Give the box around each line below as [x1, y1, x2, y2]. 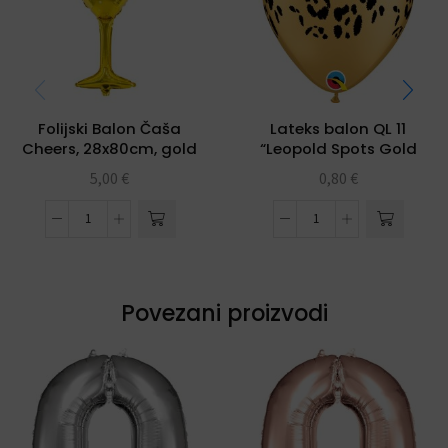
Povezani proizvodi [120, 298, 328, 330]
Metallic [307, 157, 369, 179]
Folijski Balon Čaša [38, 117, 182, 139]
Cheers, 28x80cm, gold [22, 137, 198, 159]
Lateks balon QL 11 [270, 117, 407, 139]
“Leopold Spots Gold [259, 137, 417, 159]
